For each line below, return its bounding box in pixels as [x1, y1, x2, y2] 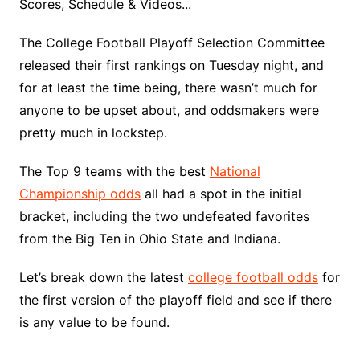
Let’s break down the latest [18, 269, 188, 285]
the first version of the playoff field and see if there [18, 292, 332, 308]
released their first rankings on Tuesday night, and [18, 57, 324, 73]
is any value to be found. [18, 314, 170, 330]
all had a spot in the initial [140, 186, 301, 202]
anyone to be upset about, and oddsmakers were [18, 102, 319, 118]
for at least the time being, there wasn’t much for [18, 80, 317, 96]
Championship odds [18, 186, 141, 202]
